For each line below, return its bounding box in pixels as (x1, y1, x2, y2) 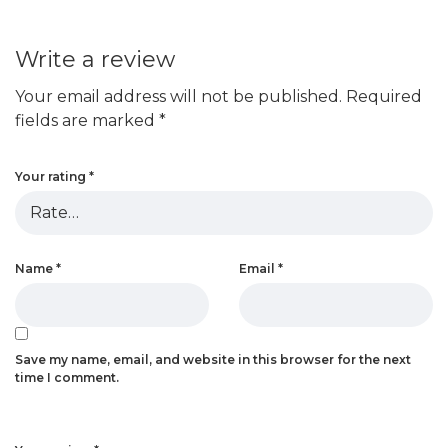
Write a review (15, 45, 175, 73)
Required (346, 86, 422, 106)
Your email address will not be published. (15, 86, 342, 106)
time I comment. (15, 369, 119, 385)
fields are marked (15, 110, 159, 130)
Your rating (15, 168, 89, 184)
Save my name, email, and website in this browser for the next (15, 351, 411, 367)
